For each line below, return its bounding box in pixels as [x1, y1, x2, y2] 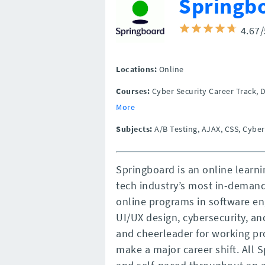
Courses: [116, 85, 150, 96]
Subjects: [116, 123, 153, 134]
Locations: [116, 63, 157, 75]
